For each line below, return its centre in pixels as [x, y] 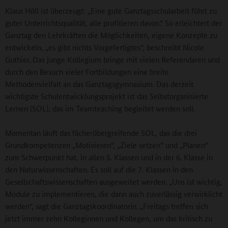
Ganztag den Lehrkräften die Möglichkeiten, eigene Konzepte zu [111, 35]
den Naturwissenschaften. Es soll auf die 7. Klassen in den [99, 169]
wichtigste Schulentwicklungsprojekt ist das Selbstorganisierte [107, 96]
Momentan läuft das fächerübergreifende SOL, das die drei [101, 133]
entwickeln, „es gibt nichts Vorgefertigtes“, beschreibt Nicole [105, 47]
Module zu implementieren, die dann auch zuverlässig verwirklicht [114, 194]
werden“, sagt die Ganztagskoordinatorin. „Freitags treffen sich [107, 206]
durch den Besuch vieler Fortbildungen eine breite [87, 72]
